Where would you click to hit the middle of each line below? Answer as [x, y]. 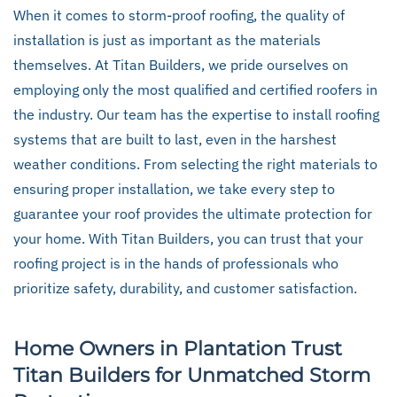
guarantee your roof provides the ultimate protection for [193, 214]
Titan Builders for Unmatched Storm [192, 375]
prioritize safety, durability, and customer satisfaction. [185, 288]
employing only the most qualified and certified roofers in [195, 90]
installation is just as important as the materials [167, 40]
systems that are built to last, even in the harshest [175, 139]
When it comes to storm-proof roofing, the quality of [179, 15]
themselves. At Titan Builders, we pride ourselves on [181, 65]
